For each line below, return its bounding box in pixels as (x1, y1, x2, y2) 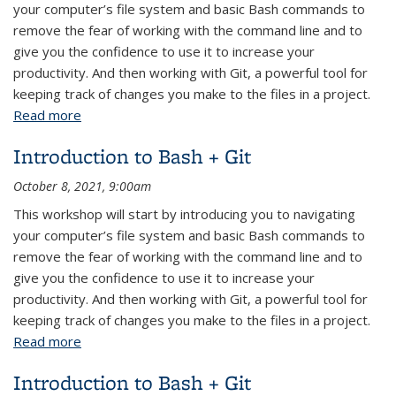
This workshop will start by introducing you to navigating (13, 205, 355, 223)
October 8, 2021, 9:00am (13, 178, 151, 194)
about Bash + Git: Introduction (81, 106, 263, 124)
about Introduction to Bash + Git (81, 332, 278, 350)
